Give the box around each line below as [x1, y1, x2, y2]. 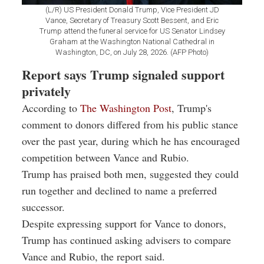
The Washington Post [80, 101, 171, 115]
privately [22, 81, 71, 101]
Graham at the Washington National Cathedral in [49, 37, 214, 47]
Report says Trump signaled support [22, 65, 225, 85]
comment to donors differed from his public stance [22, 117, 238, 132]
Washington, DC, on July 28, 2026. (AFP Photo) [55, 48, 209, 57]
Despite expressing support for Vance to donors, [22, 216, 226, 231]
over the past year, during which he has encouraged [22, 134, 240, 148]
